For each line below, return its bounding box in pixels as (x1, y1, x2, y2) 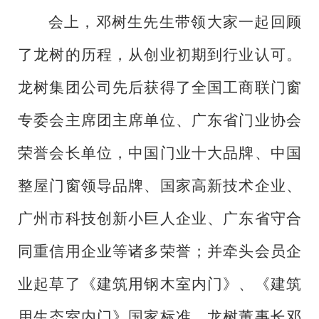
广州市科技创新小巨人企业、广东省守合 (18, 210, 301, 228)
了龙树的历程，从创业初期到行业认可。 (18, 46, 301, 64)
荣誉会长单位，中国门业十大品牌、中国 (18, 145, 301, 162)
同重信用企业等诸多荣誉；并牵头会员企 (18, 243, 301, 261)
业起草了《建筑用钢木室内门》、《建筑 (18, 276, 301, 293)
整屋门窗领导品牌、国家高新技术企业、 (18, 177, 301, 195)
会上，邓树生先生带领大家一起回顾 (48, 14, 301, 31)
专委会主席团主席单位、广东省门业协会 (18, 112, 301, 130)
